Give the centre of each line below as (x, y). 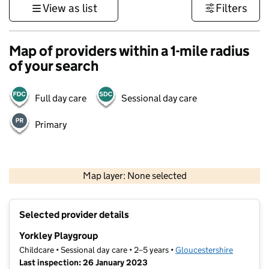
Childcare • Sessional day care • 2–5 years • (97, 250)
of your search (54, 66)
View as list (70, 8)
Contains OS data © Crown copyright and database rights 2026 (179, 185)
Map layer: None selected (134, 176)
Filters (231, 8)
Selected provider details (74, 215)
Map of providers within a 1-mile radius (129, 51)
